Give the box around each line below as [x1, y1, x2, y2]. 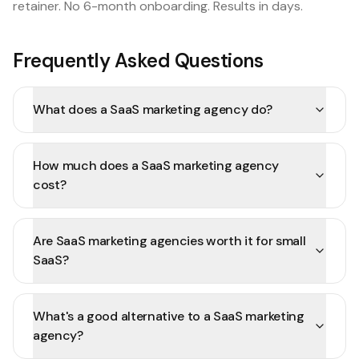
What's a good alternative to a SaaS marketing [33, 308, 305, 325]
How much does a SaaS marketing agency [33, 157, 280, 174]
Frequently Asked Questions [13, 48, 264, 73]
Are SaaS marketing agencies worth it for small [33, 232, 306, 249]
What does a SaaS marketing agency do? [33, 101, 273, 118]
